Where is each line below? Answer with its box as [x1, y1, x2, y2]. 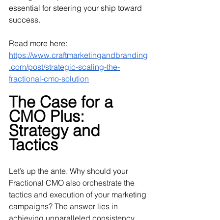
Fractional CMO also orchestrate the [9, 178, 137, 188]
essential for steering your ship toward [9, 3, 144, 13]
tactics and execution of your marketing [9, 190, 148, 199]
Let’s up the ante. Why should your [9, 166, 130, 176]
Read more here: [9, 38, 69, 48]
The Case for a [9, 92, 117, 111]
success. [9, 15, 40, 25]
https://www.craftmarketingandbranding [9, 50, 148, 60]
